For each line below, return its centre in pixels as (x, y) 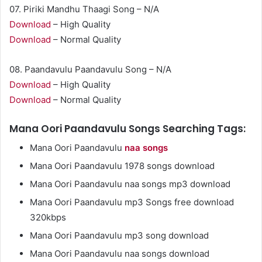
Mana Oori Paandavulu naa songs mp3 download (130, 184)
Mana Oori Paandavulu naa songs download (120, 254)
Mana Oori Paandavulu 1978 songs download (122, 166)
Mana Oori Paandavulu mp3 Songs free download (132, 202)
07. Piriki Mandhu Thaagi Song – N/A (84, 9)
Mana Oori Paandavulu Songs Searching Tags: (127, 128)
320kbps (48, 217)
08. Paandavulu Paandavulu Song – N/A (90, 69)
